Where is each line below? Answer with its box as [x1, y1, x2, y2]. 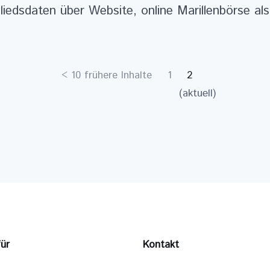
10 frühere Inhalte [71, 67, 152, 83]
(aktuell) [179, 85, 216, 101]
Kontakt [142, 237, 179, 253]
